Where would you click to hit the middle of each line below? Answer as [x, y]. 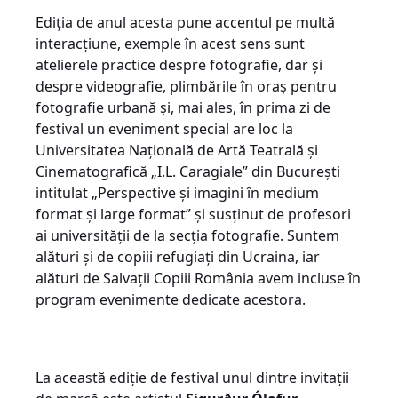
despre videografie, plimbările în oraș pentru [186, 86]
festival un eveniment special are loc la [164, 128]
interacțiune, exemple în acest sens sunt [170, 43]
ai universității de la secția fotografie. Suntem [187, 235]
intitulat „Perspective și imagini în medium [177, 192]
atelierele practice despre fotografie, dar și [179, 64]
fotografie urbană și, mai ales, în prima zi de [183, 107]
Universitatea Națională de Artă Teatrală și [177, 150]
